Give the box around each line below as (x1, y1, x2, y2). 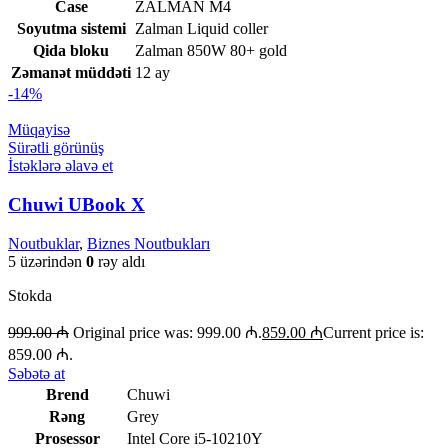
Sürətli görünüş (8, 139, 104, 157)
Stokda (8, 286, 52, 304)
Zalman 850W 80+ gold (135, 42, 287, 60)
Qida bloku (33, 42, 109, 60)
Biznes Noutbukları (87, 234, 210, 252)
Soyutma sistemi (16, 20, 126, 38)
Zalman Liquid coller (135, 20, 268, 38)
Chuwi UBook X (8, 194, 145, 216)
